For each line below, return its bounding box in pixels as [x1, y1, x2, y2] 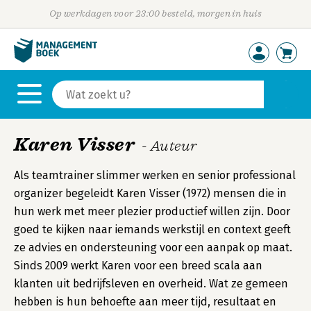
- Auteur [142, 137, 197, 154]
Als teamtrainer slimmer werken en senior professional [14, 169, 296, 182]
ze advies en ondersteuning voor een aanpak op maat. [14, 241, 292, 254]
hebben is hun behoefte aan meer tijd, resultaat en [14, 295, 276, 308]
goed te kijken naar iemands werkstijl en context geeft [14, 223, 291, 236]
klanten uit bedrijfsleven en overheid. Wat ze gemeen [14, 277, 288, 290]
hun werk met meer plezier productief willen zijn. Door [14, 205, 290, 218]
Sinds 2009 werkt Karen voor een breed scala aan [14, 259, 262, 272]
